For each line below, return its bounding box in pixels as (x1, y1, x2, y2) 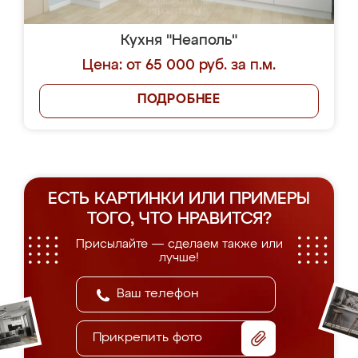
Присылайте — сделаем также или (75, 238, 283, 250)
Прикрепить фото (93, 332, 202, 344)
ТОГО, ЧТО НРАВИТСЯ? (86, 211, 272, 228)
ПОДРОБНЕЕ (137, 93, 221, 106)
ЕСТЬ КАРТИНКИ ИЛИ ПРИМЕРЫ (48, 191, 310, 208)
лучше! (159, 252, 199, 264)
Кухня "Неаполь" (121, 34, 237, 48)
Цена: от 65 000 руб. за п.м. (82, 58, 276, 73)
